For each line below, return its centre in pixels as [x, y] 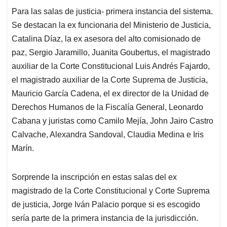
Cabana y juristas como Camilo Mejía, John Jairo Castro [112, 121]
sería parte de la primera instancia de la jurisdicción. [105, 218]
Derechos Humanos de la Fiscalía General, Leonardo [107, 107]
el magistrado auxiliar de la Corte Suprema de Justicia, [110, 80]
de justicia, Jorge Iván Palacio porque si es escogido [106, 205]
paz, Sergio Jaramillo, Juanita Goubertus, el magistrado [111, 53]
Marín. [23, 148]
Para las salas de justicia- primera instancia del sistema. [112, 12]
